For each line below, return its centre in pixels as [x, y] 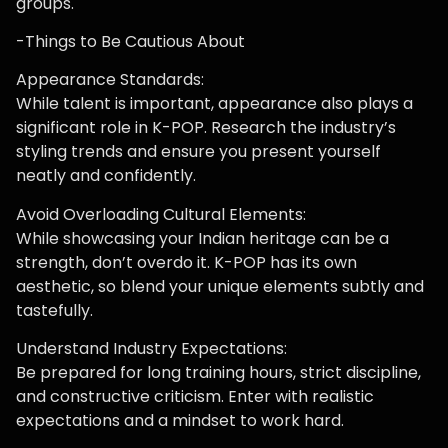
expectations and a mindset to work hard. [180, 421]
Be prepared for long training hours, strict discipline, [218, 373]
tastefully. [54, 310]
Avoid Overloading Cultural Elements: [161, 214]
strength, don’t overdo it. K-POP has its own [186, 262]
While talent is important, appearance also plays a [214, 104]
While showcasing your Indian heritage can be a [202, 238]
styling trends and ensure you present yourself [198, 152]
